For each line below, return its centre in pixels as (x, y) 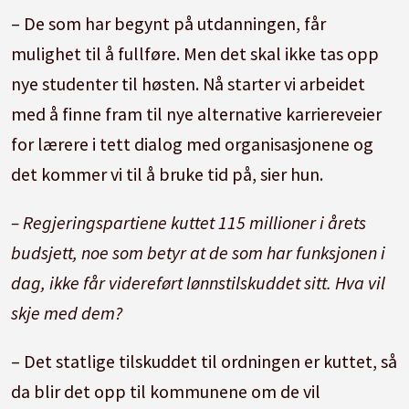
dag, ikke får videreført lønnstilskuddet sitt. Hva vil (199, 282)
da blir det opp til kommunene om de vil (166, 391)
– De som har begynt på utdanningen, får (169, 23)
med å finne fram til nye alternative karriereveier (197, 113)
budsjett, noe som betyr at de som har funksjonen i (199, 252)
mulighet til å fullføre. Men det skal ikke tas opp (195, 53)
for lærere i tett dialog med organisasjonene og (193, 143)
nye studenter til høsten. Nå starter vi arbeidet (189, 83)
